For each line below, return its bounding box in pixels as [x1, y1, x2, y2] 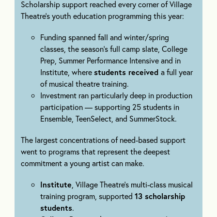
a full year [161, 67, 193, 77]
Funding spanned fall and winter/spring [40, 32, 170, 43]
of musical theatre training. [40, 78, 129, 89]
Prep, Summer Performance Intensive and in [40, 55, 181, 66]
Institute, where [40, 67, 94, 77]
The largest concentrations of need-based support [21, 135, 186, 145]
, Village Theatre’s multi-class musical [72, 179, 193, 190]
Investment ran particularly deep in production [40, 90, 193, 101]
